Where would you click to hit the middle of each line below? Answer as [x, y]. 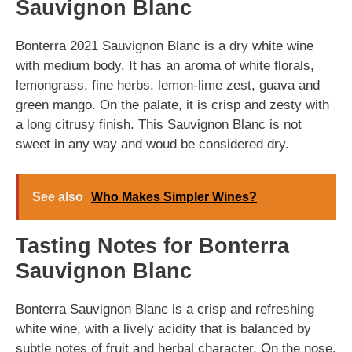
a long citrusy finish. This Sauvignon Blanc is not [159, 124]
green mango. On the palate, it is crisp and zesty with [172, 104]
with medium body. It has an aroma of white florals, [165, 65]
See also [58, 197]
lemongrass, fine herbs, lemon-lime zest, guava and [168, 85]
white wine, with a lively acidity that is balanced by [163, 329]
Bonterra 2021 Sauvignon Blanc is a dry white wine [165, 46]
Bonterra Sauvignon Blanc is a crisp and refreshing [165, 309]
